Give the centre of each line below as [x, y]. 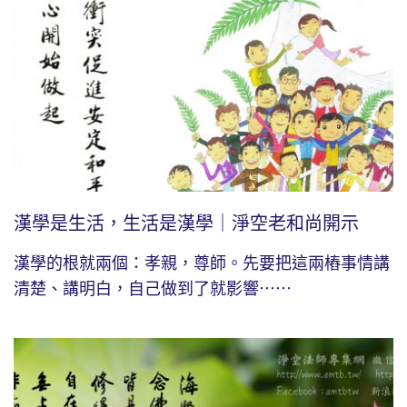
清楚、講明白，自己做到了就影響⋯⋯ [153, 288]
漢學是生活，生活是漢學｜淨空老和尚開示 [186, 223]
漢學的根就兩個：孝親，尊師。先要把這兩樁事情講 [202, 263]
